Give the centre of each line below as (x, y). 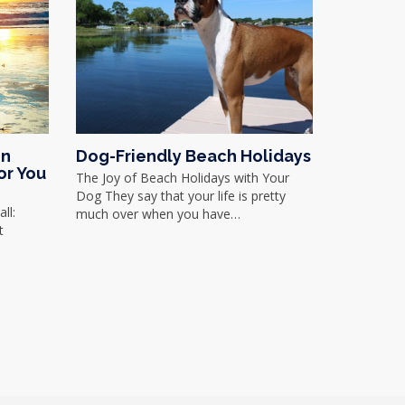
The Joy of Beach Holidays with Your (182, 178)
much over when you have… (158, 214)
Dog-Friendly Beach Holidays (193, 156)
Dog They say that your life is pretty (180, 196)
